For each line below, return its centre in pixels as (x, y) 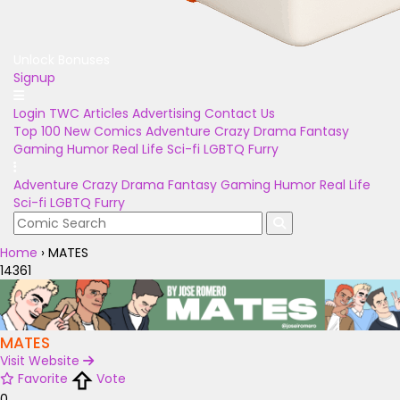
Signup (34, 78)
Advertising (167, 113)
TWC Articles (89, 113)
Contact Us (240, 113)
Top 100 (37, 131)
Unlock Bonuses (62, 60)
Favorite (43, 379)
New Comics (103, 131)
